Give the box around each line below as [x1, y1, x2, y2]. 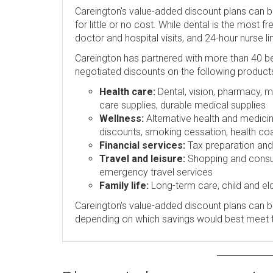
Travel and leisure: [99, 153, 185, 165]
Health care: [99, 86, 155, 97]
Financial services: [99, 140, 185, 151]
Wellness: [99, 113, 144, 124]
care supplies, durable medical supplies [99, 99, 266, 111]
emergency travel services [99, 166, 213, 178]
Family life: [99, 180, 149, 191]
